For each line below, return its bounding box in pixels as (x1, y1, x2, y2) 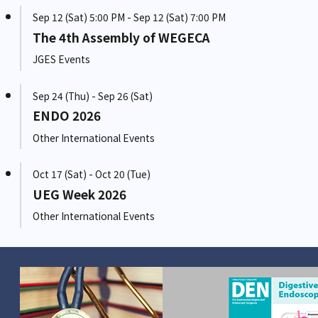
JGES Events (32, 52, 90, 67)
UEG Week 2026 (32, 185, 126, 203)
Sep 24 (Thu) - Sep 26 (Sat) (32, 88, 153, 103)
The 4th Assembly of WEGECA (32, 28, 210, 46)
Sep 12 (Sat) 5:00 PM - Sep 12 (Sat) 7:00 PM (32, 10, 226, 25)
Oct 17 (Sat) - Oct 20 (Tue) (32, 167, 150, 182)
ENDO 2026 (32, 106, 101, 125)
